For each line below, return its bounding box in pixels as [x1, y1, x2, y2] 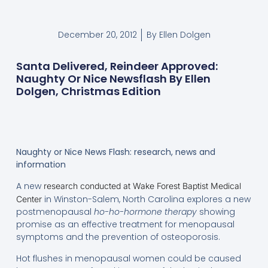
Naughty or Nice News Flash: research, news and [16, 145, 215, 158]
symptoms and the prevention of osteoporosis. [16, 231, 220, 243]
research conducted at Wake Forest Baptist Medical [43, 181, 241, 191]
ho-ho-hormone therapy [93, 206, 197, 218]
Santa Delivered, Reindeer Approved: [16, 58, 218, 74]
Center [16, 194, 42, 205]
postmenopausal [16, 206, 94, 218]
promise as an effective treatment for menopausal [16, 218, 234, 231]
